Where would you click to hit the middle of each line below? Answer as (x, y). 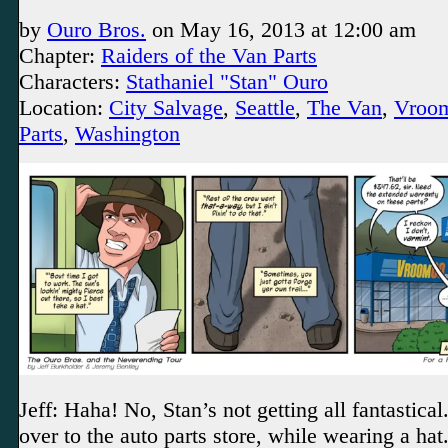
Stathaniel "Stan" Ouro (227, 81)
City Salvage (166, 107)
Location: (64, 107)
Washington (127, 133)
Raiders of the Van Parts (209, 55)
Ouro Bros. (96, 29)
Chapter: (60, 55)
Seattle (265, 107)
